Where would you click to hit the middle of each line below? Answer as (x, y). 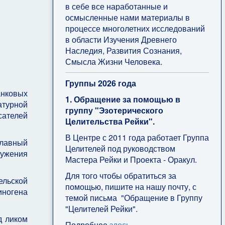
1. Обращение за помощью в (123, 99)
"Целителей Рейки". (101, 208)
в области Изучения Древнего (121, 39)
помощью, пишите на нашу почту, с (131, 186)
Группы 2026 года (100, 83)
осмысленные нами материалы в (127, 17)
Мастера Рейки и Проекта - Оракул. (131, 159)
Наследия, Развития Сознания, (123, 50)
